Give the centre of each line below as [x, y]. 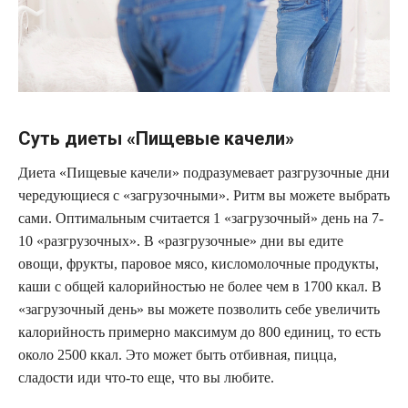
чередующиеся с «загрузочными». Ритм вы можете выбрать [204, 196]
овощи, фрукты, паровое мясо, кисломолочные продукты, [199, 264]
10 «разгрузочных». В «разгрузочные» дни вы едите [181, 241]
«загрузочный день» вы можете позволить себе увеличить [199, 310]
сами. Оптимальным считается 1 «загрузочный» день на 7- [201, 219]
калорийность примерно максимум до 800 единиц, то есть [199, 332]
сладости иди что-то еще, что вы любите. [146, 378]
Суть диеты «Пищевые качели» [156, 139]
